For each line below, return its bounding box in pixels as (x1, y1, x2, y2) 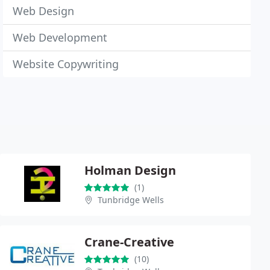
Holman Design (84, 162, 176, 178)
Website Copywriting (13, 57, 119, 71)
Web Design (13, 4, 75, 18)
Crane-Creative (84, 233, 174, 250)
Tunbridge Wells (98, 193, 164, 206)
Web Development (13, 30, 108, 45)
